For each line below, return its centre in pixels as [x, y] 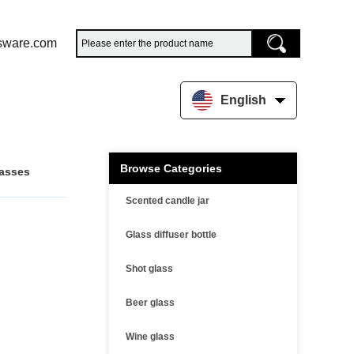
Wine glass [150, 337]
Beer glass [150, 303]
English [243, 100]
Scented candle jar [168, 201]
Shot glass [149, 269]
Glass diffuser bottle [171, 235]
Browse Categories [171, 168]
